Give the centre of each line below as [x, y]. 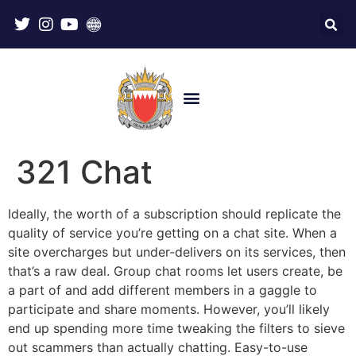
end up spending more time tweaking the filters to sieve [176, 328]
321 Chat [84, 172]
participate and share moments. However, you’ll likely [169, 309]
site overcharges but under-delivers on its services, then [177, 252]
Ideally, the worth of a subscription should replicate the [174, 213]
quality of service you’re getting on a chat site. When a [172, 232]
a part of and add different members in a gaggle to [163, 290]
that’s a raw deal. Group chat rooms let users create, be [175, 271]
